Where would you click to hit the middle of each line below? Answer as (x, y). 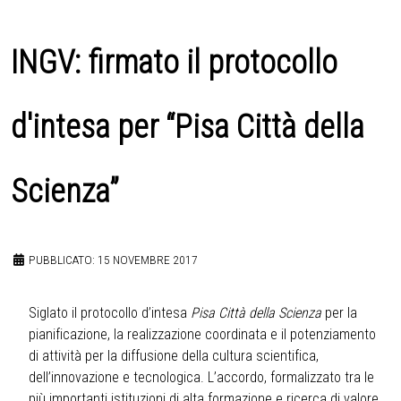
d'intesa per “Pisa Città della (188, 128)
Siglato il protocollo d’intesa (110, 313)
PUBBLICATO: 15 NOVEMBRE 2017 (113, 260)
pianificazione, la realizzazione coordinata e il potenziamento (202, 335)
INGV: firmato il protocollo (174, 63)
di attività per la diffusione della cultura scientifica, (174, 356)
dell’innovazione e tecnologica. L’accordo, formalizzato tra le (201, 378)
